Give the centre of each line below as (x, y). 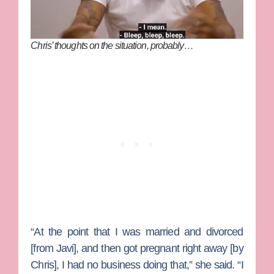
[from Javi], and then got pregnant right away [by (137, 249)
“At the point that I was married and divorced (137, 232)
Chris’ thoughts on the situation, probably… (112, 46)
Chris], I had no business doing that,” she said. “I (137, 265)
